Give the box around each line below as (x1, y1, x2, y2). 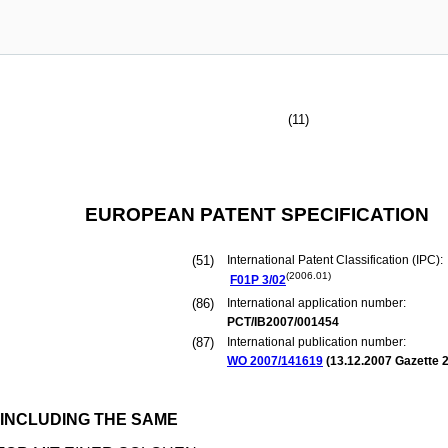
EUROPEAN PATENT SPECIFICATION (84, 204, 429, 225)
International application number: (227, 296, 406, 310)
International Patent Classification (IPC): (227, 253, 446, 267)
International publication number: (227, 335, 406, 349)
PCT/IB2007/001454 (227, 315, 339, 329)
